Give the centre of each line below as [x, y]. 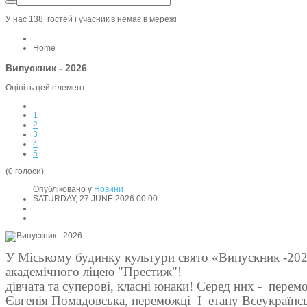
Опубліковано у [62, 189]
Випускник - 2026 [46, 68]
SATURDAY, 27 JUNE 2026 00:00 [95, 199]
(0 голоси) [25, 172]
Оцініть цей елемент [46, 88]
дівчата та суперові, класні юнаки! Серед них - [134, 286]
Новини [109, 189]
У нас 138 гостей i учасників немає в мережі [91, 20]
